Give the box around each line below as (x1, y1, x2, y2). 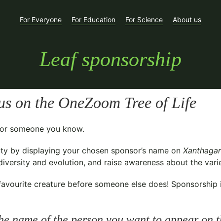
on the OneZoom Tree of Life (11, 94, 196, 111)
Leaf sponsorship (39, 48, 182, 71)
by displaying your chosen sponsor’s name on (8, 146, 183, 155)
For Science (125, 15, 163, 24)
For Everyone (20, 15, 62, 24)
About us (173, 15, 201, 24)
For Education (72, 15, 115, 24)
